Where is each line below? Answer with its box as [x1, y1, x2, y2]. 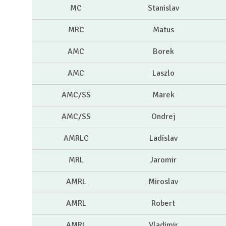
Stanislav [147, 3, 179, 14]
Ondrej [151, 111, 176, 122]
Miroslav [148, 177, 178, 187]
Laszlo [152, 68, 175, 79]
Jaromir [150, 155, 177, 165]
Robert [151, 198, 175, 209]
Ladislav [149, 133, 178, 144]
